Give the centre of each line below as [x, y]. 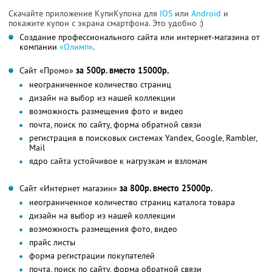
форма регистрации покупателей [92, 255]
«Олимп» [76, 46]
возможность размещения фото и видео [106, 111]
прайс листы [52, 242]
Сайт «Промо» [48, 70]
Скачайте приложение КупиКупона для [84, 13]
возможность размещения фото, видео [103, 229]
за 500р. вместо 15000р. [122, 70]
